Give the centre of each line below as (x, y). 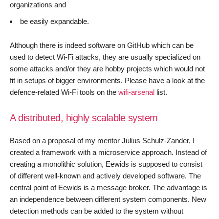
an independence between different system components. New (108, 199)
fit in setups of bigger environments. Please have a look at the (107, 80)
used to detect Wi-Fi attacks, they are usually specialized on (105, 57)
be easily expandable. (55, 21)
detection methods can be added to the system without (97, 211)
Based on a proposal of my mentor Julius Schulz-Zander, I (102, 141)
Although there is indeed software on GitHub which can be (102, 45)
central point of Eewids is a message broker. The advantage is (109, 187)
